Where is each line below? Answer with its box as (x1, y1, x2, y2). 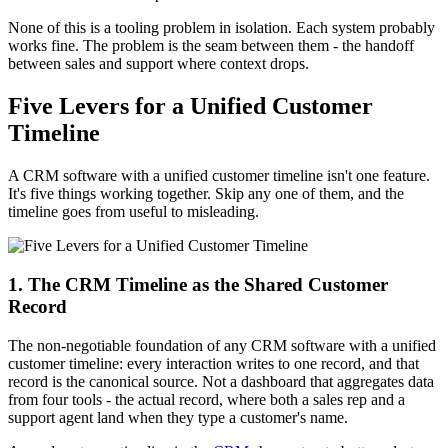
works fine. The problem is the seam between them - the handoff (8, 37, 414, 55)
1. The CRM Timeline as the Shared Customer (8, 273, 388, 295)
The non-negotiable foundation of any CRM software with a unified (8, 336, 436, 354)
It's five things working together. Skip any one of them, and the (8, 185, 404, 203)
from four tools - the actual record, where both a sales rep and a (8, 390, 405, 408)
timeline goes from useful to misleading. (8, 203, 259, 221)
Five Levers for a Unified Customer (8, 93, 373, 120)
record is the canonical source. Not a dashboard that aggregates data (8, 372, 434, 390)
